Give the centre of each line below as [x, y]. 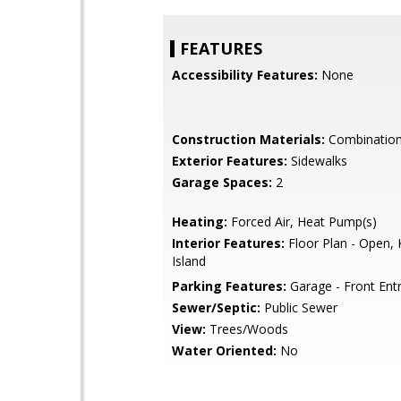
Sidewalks [317, 161]
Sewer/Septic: [216, 307]
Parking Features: [229, 286]
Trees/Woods [247, 329]
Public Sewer [299, 307]
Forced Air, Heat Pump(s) [302, 222]
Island [189, 261]
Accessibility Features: [245, 75]
